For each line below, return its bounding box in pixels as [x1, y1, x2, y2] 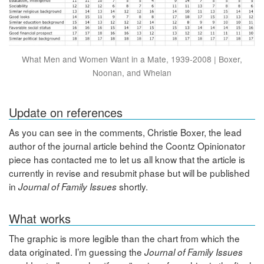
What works [9, 210, 71, 227]
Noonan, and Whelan [93, 66, 171, 78]
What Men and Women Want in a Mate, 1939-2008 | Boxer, [22, 52, 242, 65]
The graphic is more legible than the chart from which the [9, 232, 240, 245]
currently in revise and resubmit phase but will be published [9, 166, 250, 180]
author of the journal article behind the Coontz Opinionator [9, 139, 245, 153]
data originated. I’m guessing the [9, 245, 144, 259]
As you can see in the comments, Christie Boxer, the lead [9, 126, 242, 139]
